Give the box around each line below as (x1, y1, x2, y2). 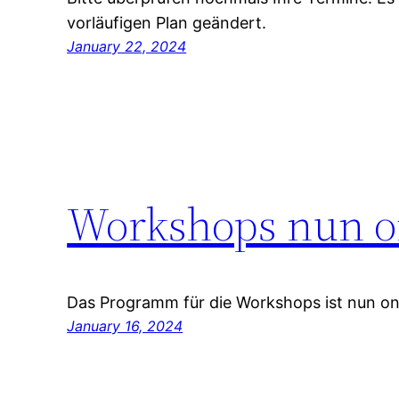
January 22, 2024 (67, 37, 187, 56)
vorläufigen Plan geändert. (67, 13, 267, 33)
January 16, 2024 (67, 316, 183, 335)
